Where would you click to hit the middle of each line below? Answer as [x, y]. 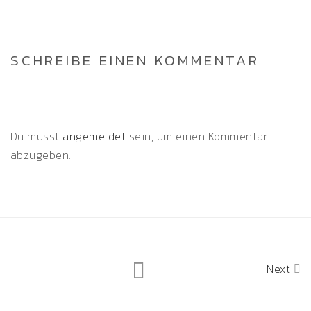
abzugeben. [41, 155]
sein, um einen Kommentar [197, 136]
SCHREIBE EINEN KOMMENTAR [135, 60]
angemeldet [94, 136]
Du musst [37, 136]
